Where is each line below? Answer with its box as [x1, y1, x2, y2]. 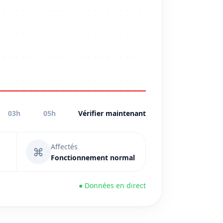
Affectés [51, 141, 78, 151]
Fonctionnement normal [51, 152, 135, 162]
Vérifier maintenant [78, 109, 146, 118]
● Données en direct [79, 181, 146, 190]
